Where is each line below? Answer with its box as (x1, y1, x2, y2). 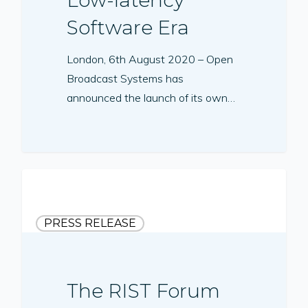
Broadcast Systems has (67, 71, 184, 85)
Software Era (67, 15, 190, 39)
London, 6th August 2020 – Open (67, 52, 234, 66)
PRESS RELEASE (44, 217, 136, 230)
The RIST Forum (67, 279, 221, 303)
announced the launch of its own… (67, 90, 236, 104)
